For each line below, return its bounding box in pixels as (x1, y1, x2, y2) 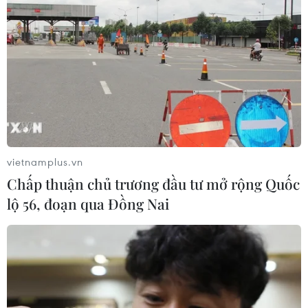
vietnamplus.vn (7, 154, 83, 168)
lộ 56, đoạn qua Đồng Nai (7, 193, 169, 213)
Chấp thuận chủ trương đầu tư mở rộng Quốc (7, 173, 300, 193)
